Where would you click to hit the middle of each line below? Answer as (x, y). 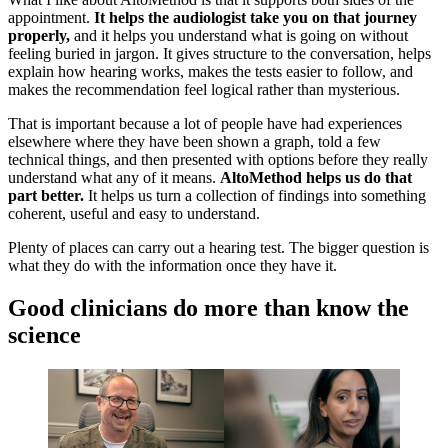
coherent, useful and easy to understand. (134, 213)
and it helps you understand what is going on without (239, 35)
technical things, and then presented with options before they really (218, 159)
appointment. (51, 17)
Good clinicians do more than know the (208, 307)
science (44, 334)
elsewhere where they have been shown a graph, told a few (194, 141)
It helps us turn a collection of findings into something (257, 195)
